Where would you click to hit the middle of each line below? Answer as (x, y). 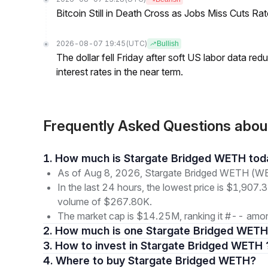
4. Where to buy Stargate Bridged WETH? (156, 261)
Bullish (168, 44)
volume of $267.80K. (105, 202)
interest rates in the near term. (120, 72)
